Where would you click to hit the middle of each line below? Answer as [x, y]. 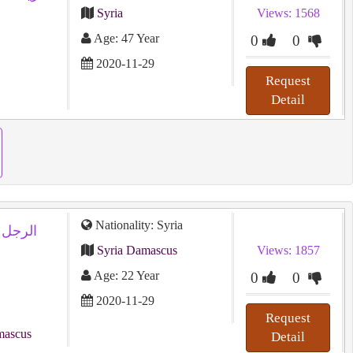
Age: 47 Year [125, 38]
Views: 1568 [288, 13]
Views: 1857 [288, 250]
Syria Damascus [137, 250]
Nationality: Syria [137, 225]
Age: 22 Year [125, 275]
